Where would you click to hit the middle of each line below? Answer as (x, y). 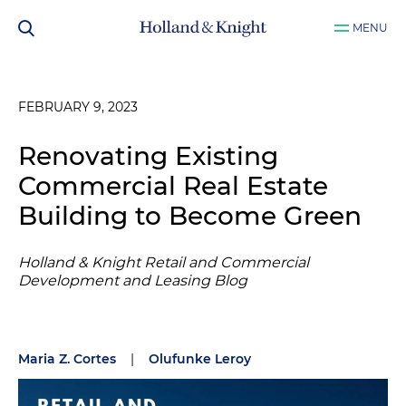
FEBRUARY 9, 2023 (78, 107)
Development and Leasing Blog (133, 280)
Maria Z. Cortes (67, 359)
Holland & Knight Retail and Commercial (164, 262)
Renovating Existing (148, 156)
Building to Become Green (190, 216)
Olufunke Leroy (200, 359)
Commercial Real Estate (173, 186)
